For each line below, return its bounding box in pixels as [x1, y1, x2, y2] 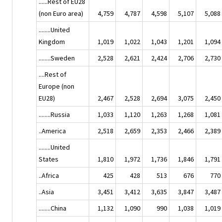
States [39, 154, 58, 164]
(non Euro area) [39, 8, 83, 18]
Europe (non [39, 81, 74, 91]
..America [39, 126, 66, 135]
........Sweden [39, 53, 75, 62]
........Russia [39, 110, 70, 119]
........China [39, 203, 66, 213]
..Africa [39, 170, 59, 180]
